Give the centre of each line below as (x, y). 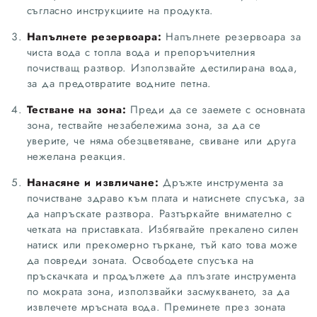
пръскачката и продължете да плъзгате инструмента (161, 276)
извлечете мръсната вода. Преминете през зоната (156, 307)
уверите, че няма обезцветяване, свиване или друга (161, 140)
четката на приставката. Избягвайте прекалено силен (162, 229)
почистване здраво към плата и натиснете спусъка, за (166, 198)
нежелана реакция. (76, 156)
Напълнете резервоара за (231, 36)
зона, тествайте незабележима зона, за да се (144, 125)
